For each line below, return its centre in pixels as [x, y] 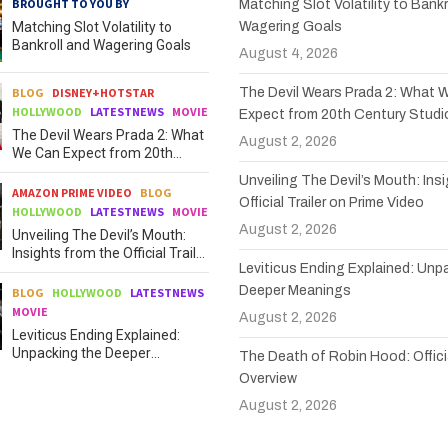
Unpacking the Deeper [81, 352]
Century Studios [62, 170]
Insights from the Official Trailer [110, 252]
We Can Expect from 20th [92, 152]
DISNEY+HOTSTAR [102, 92]
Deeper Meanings [295, 291]
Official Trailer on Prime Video [331, 203]
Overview [268, 379]
